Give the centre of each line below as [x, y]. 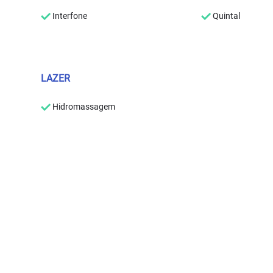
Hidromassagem [83, 106]
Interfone [69, 16]
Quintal [225, 16]
